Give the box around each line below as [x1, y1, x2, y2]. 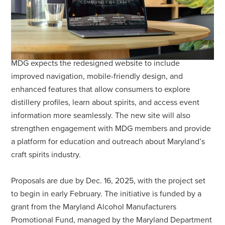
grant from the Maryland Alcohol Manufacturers [11, 201, 177, 212]
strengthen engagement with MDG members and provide [11, 123, 211, 134]
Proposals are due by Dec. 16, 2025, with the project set [11, 175, 206, 186]
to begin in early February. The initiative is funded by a [11, 188, 202, 199]
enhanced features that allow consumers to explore [11, 84, 191, 94]
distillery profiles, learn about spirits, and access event [11, 97, 200, 107]
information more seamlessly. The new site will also [11, 110, 191, 121]
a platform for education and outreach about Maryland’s [11, 136, 205, 147]
